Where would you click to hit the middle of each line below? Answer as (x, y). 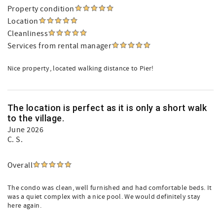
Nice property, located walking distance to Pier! (81, 69)
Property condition (41, 9)
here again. (24, 206)
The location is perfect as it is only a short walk (107, 108)
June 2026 (26, 130)
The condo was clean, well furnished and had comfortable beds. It (110, 188)
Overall (20, 165)
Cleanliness (28, 34)
